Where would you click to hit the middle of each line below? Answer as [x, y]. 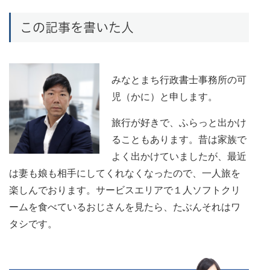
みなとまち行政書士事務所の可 [179, 80]
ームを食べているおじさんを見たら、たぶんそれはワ [125, 207]
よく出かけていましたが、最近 [179, 156]
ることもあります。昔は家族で [179, 139]
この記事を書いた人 [77, 28]
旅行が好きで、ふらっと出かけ [179, 122]
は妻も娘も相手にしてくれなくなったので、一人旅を [125, 173]
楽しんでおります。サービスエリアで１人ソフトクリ [125, 190]
